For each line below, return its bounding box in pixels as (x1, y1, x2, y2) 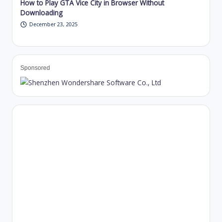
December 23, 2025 (29, 20, 78, 28)
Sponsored (20, 64, 50, 71)
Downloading (20, 8, 62, 17)
